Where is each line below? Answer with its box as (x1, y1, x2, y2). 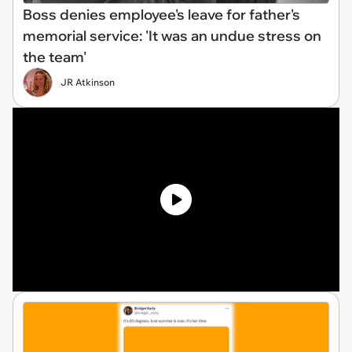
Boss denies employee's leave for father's (23, 5, 300, 24)
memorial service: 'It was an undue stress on (23, 26, 321, 45)
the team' (23, 47, 86, 66)
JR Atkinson (60, 75, 115, 88)
